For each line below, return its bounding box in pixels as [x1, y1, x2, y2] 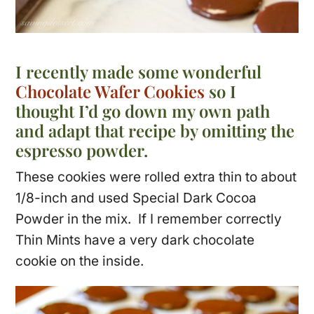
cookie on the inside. [15, 252, 144, 269]
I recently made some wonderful [15, 60, 262, 83]
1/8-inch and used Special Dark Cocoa [15, 189, 257, 206]
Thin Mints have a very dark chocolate [15, 231, 255, 248]
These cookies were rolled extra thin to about [15, 168, 297, 185]
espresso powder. [15, 138, 149, 161]
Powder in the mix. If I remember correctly [15, 210, 282, 227]
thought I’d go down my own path [15, 99, 271, 122]
